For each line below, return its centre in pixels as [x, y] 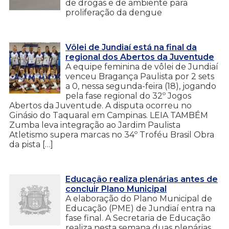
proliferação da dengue [114, 12]
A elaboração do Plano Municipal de [139, 198]
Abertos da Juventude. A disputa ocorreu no [100, 105]
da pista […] [31, 144]
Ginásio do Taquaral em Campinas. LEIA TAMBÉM [109, 115]
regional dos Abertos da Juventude [140, 57]
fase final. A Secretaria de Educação [138, 218]
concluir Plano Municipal [116, 189]
